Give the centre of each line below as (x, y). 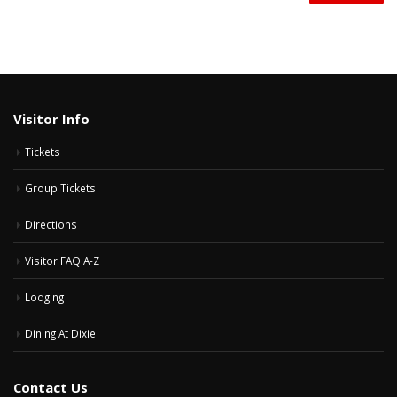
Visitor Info (51, 118)
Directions (51, 224)
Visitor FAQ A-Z (62, 260)
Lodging (44, 296)
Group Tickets (60, 187)
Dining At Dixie (60, 333)
